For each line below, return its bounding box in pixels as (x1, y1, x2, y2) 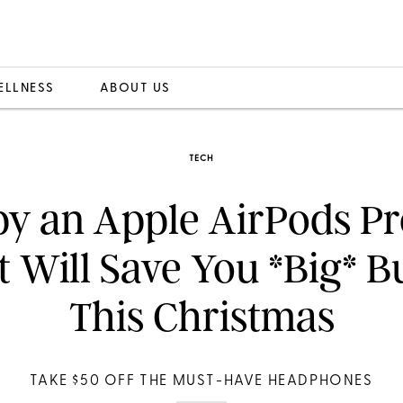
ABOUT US (99, 81, 171, 95)
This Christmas (68, 292, 335, 342)
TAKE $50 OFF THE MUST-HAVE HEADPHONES (30, 374, 373, 389)
